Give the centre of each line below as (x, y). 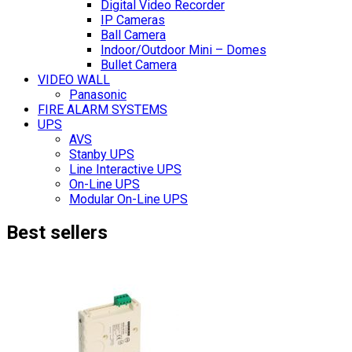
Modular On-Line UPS (128, 199)
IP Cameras (133, 20)
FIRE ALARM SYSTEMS (103, 109)
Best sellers (57, 233)
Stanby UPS (102, 154)
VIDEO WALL (74, 79)
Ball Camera (133, 35)
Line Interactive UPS (125, 169)
